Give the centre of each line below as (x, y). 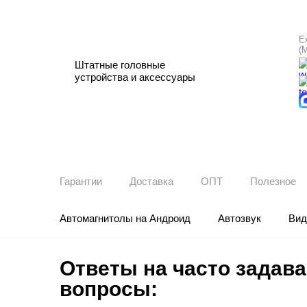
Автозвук (240, 218)
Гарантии (81, 181)
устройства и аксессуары (135, 77)
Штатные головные (120, 65)
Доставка (151, 181)
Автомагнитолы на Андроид (125, 218)
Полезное (273, 181)
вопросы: (109, 289)
